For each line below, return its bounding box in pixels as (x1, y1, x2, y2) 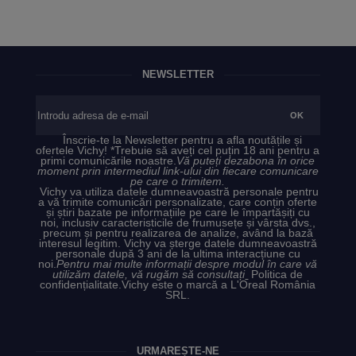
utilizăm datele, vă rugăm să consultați (52, 269, 246, 281)
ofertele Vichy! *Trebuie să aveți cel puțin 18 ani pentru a (36, 145, 320, 157)
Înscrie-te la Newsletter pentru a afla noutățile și (63, 134, 303, 147)
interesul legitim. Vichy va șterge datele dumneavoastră (38, 238, 317, 250)
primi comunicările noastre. (41, 155, 177, 168)
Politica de (251, 269, 304, 281)
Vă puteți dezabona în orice (176, 155, 315, 168)
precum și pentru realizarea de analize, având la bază (42, 227, 313, 240)
